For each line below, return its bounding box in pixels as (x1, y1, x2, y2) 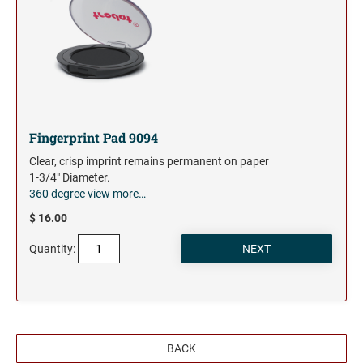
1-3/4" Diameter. (29, 171, 110, 185)
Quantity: (29, 242, 75, 256)
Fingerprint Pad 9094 (29, 129, 158, 147)
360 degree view (29, 187, 110, 201)
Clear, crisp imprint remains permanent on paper (29, 155, 269, 169)
